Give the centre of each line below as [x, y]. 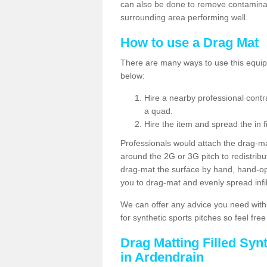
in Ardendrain [162, 257]
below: [133, 76]
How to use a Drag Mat [190, 43]
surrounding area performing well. [185, 17]
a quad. [159, 111]
